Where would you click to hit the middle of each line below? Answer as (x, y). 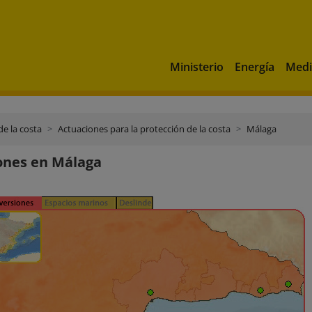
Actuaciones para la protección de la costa (144, 129)
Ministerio (197, 67)
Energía (255, 67)
